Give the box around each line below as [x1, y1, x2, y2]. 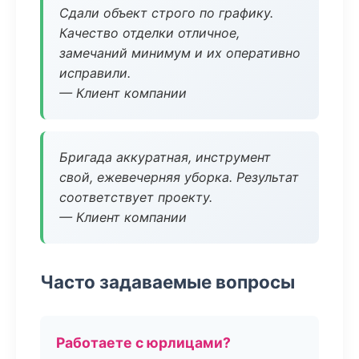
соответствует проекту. [59, 189, 212, 205]
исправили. [59, 65, 131, 81]
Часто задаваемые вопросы [40, 271, 295, 292]
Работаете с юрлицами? [56, 334, 231, 351]
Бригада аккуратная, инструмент [59, 149, 271, 165]
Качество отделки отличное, [59, 25, 240, 41]
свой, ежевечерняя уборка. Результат [59, 169, 299, 185]
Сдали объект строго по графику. [59, 5, 273, 21]
